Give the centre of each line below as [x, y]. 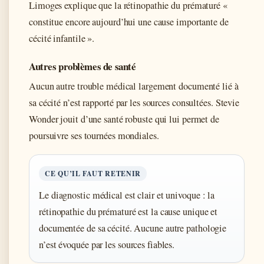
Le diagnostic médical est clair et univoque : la [127, 195]
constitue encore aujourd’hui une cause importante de [129, 22]
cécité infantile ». [62, 38]
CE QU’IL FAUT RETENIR [93, 173]
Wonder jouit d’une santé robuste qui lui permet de [124, 119]
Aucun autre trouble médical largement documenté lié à [134, 86]
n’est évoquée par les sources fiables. [107, 244]
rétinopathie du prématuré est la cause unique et [128, 211]
